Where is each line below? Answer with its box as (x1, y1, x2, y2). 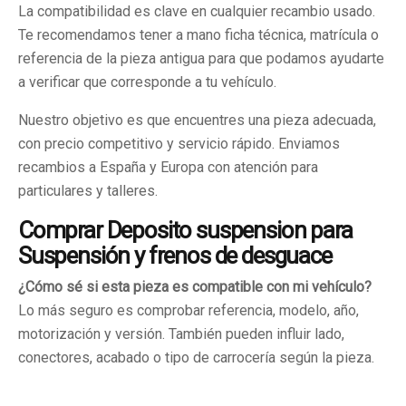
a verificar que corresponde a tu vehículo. (18, 72, 276, 91)
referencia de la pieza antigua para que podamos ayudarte (18, 49, 384, 67)
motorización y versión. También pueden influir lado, (18, 324, 344, 343)
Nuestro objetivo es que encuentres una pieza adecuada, (18, 111, 376, 129)
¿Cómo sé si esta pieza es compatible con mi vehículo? (18, 277, 372, 295)
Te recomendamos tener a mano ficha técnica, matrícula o (18, 25, 379, 43)
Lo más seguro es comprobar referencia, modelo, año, (18, 301, 359, 319)
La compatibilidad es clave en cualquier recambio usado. (18, 2, 375, 20)
